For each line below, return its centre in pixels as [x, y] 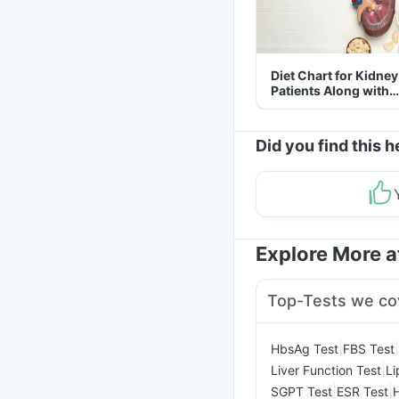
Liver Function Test [326, 370]
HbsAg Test [305, 348]
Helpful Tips [307, 106]
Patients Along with [330, 90]
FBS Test [369, 348]
